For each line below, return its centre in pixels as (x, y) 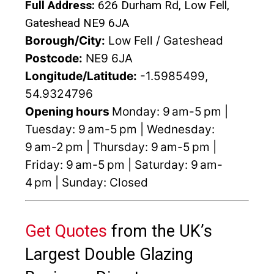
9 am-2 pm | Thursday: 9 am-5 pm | (121, 147)
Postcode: (54, 58)
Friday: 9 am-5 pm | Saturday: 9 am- (124, 165)
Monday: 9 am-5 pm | (170, 111)
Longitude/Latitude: (81, 76)
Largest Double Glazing (109, 254)
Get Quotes (66, 231)
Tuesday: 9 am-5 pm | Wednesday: (120, 129)
